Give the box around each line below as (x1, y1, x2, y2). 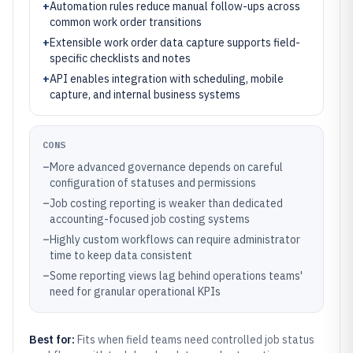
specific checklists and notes (50, 51, 191, 65)
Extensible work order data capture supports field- (50, 35, 300, 50)
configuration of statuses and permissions (50, 176, 256, 190)
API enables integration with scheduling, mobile (50, 72, 284, 86)
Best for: (29, 333, 77, 347)
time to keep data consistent (50, 248, 192, 262)
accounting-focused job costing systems (50, 212, 250, 226)
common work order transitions (50, 15, 202, 29)
